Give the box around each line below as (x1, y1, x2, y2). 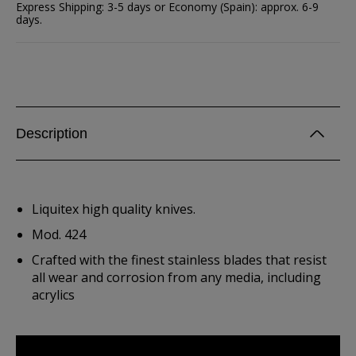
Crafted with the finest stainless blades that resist (32, 251, 327, 269)
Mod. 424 (32, 226, 86, 243)
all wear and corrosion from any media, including (32, 269, 321, 286)
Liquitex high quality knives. (32, 200, 195, 218)
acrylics (32, 286, 75, 304)
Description (16, 126, 87, 141)
